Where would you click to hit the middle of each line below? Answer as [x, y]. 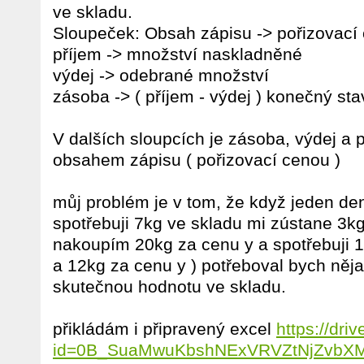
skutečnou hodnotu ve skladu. [169, 286]
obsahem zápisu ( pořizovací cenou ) [197, 160]
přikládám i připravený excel [165, 329]
